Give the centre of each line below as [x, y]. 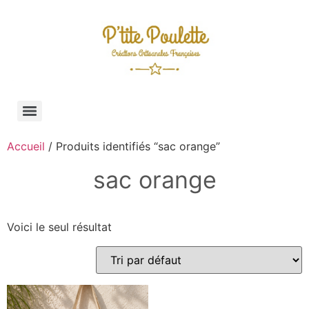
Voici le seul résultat [59, 227]
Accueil [26, 146]
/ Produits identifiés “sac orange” [132, 146]
